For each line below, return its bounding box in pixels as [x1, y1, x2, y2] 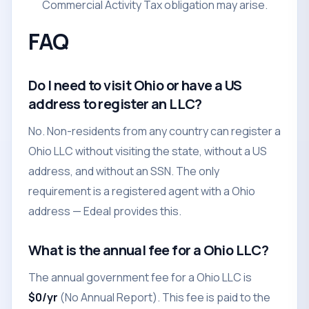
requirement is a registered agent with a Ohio [28, 183, 255, 199]
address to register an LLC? [28, 94, 202, 113]
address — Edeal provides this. [28, 203, 181, 219]
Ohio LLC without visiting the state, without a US [28, 143, 267, 159]
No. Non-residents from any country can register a [28, 123, 281, 139]
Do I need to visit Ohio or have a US [28, 76, 242, 94]
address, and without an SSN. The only [28, 163, 219, 179]
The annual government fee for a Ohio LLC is [28, 270, 252, 285]
